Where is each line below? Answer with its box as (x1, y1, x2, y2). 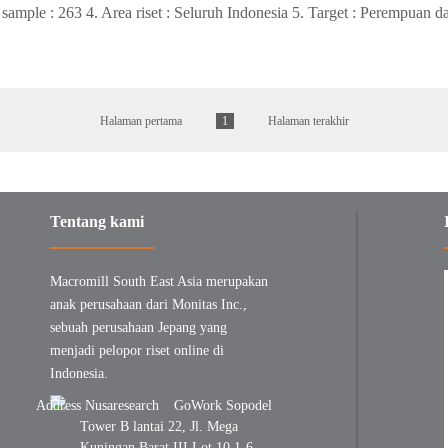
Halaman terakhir (267, 114, 349, 129)
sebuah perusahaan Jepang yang (50, 320, 227, 335)
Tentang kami (50, 213, 144, 230)
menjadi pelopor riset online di (50, 343, 224, 358)
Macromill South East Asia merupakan (50, 274, 268, 289)
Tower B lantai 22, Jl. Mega (80, 419, 238, 434)
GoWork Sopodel (174, 398, 272, 413)
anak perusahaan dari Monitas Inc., (50, 297, 247, 312)
